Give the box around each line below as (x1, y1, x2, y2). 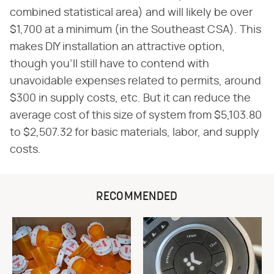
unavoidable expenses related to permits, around (10, 76, 261, 87)
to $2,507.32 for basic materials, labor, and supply (10, 127, 259, 139)
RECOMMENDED (96, 191, 178, 204)
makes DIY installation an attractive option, (10, 42, 225, 53)
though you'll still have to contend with (10, 59, 209, 70)
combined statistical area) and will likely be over (10, 7, 253, 19)
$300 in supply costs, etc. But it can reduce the (10, 93, 251, 105)
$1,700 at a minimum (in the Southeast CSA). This (10, 24, 261, 36)
